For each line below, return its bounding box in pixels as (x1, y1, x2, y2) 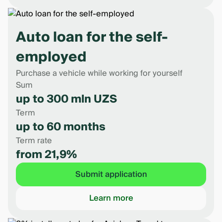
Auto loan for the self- (16, 25, 168, 50)
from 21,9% (16, 145, 77, 164)
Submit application (75, 167, 147, 181)
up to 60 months (16, 117, 106, 136)
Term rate (16, 134, 52, 148)
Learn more (89, 191, 133, 205)
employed (16, 45, 87, 69)
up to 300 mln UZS (16, 90, 117, 109)
